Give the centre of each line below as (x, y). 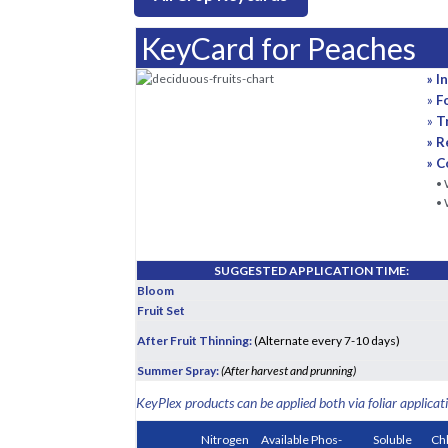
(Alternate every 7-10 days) (325, 340)
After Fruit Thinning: (194, 340)
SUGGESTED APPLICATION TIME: (311, 270)
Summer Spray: (178, 370)
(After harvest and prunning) (288, 370)
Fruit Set (160, 310)
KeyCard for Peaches (278, 48)
